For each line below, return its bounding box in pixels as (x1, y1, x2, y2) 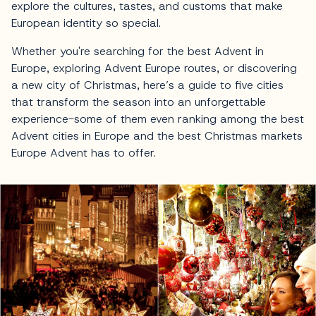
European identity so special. (11, 15, 164, 30)
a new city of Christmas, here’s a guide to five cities (11, 77, 284, 92)
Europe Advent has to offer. (11, 145, 156, 160)
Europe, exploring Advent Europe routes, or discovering (11, 60, 297, 75)
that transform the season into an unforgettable (11, 94, 266, 109)
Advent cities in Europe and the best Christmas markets (11, 128, 303, 143)
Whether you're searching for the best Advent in (11, 43, 264, 59)
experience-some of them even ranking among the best (11, 111, 304, 126)
